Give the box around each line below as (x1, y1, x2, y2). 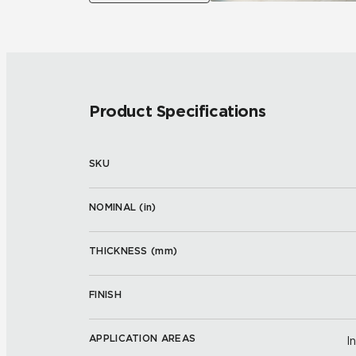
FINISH (89, 288, 122, 300)
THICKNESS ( (89, 245, 156, 257)
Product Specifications (89, 102, 266, 121)
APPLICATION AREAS (89, 332, 196, 344)
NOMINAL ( (89, 201, 144, 213)
